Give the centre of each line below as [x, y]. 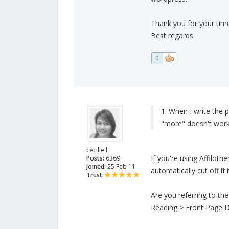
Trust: [95, 175]
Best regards [172, 36]
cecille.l [97, 150]
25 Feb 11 [121, 167]
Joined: [96, 167]
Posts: [95, 158]
